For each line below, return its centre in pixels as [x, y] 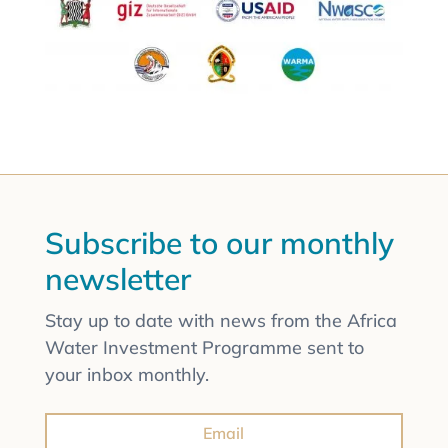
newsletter [117, 278]
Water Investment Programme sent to [204, 347]
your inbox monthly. [126, 374]
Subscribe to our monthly [219, 242]
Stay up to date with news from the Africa [220, 320]
